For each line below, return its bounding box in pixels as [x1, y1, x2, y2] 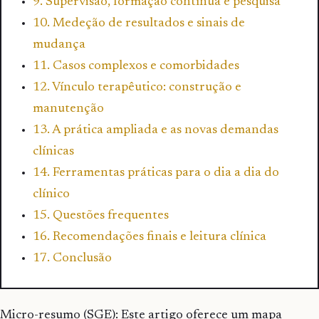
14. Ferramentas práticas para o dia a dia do [33, 167, 279, 180]
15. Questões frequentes [33, 209, 169, 223]
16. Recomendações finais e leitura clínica [33, 231, 266, 244]
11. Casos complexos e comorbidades [33, 60, 239, 73]
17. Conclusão [33, 252, 112, 266]
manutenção [33, 103, 104, 116]
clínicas [33, 145, 74, 159]
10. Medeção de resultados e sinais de [33, 17, 245, 31]
